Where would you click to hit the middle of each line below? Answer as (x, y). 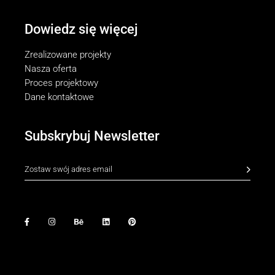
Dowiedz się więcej (82, 29)
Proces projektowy (62, 83)
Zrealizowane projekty (68, 55)
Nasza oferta (51, 69)
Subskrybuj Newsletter (92, 136)
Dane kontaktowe (60, 97)
